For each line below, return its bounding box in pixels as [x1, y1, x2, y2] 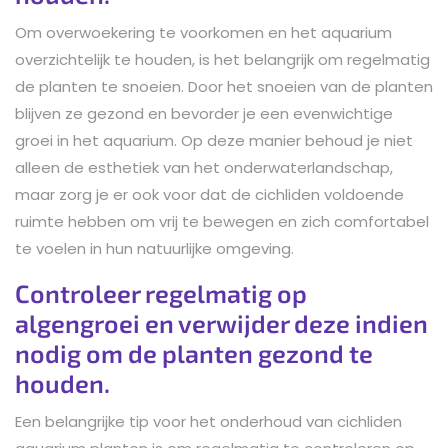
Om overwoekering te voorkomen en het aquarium [15, 21, 392, 43]
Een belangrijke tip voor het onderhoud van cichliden [15, 410, 402, 432]
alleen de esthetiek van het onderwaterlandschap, [15, 156, 393, 178]
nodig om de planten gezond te [15, 337, 373, 368]
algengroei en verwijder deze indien [15, 307, 428, 338]
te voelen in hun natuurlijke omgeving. [15, 237, 294, 259]
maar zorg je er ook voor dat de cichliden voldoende [15, 183, 404, 205]
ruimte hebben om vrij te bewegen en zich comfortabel [15, 210, 429, 232]
